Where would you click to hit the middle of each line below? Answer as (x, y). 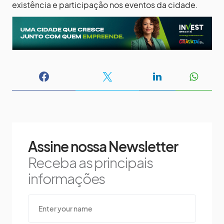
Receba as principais (90, 162)
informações (67, 178)
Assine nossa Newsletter (103, 146)
